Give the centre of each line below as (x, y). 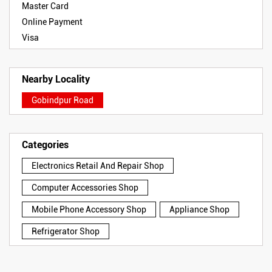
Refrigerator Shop (66, 232)
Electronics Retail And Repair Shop (98, 166)
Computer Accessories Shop (85, 188)
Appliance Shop (199, 210)
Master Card (45, 6)
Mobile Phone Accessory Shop (89, 210)
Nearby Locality (56, 80)
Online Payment (52, 22)
